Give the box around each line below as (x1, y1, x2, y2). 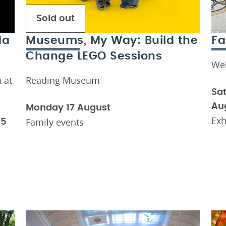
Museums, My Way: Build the (26, 34, 198, 46)
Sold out (36, 14, 75, 23)
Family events (26, 116, 84, 128)
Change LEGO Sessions (26, 50, 162, 62)
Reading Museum (26, 74, 100, 86)
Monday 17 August (26, 103, 110, 112)
